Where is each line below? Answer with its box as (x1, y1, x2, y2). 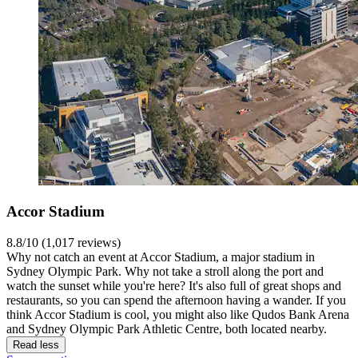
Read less (13, 339, 59, 352)
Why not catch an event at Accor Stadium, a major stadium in (6, 250, 315, 265)
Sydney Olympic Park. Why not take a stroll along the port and (6, 265, 324, 279)
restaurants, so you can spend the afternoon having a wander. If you (6, 293, 346, 308)
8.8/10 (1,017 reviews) (6, 236, 121, 250)
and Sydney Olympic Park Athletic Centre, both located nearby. (6, 322, 327, 336)
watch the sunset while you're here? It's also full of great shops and (6, 279, 341, 293)
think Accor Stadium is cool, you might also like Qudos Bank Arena (6, 308, 349, 322)
